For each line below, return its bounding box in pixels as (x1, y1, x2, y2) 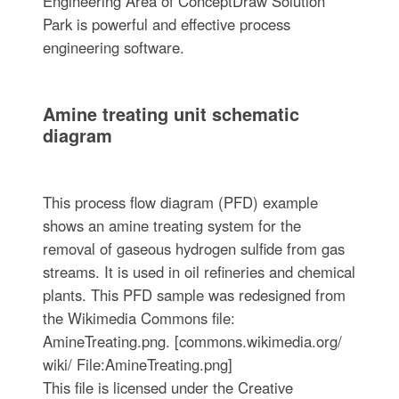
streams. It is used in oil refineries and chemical (42, 260, 355, 282)
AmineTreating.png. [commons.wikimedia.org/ (42, 330, 342, 352)
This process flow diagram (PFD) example (42, 191, 318, 213)
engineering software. (42, 36, 184, 58)
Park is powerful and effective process (42, 12, 290, 35)
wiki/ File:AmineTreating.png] (42, 353, 232, 375)
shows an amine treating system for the (42, 214, 301, 236)
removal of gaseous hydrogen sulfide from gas (42, 237, 345, 259)
